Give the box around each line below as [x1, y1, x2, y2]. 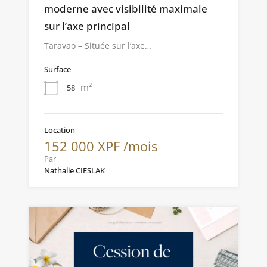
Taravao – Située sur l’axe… [44, 39, 151, 51]
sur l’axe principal [44, 18, 130, 33]
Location [44, 124, 75, 135]
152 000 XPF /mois [44, 136, 157, 155]
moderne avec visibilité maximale [44, 1, 207, 15]
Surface [44, 63, 71, 74]
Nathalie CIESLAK [44, 164, 105, 176]
